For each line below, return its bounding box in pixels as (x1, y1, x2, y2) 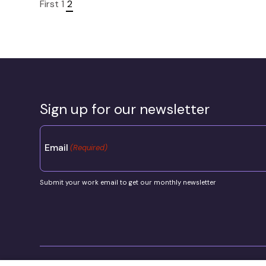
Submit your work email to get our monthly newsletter (40, 178, 217, 187)
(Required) (70, 142, 108, 153)
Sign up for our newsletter (40, 99, 210, 118)
